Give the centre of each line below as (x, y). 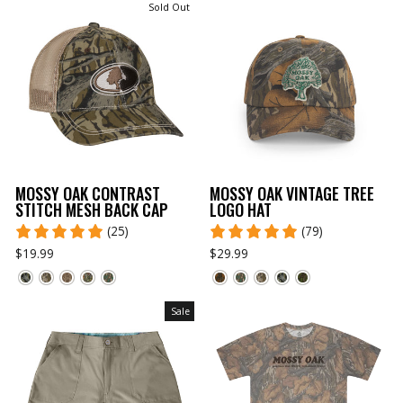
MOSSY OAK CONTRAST (88, 193)
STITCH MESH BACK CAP (92, 209)
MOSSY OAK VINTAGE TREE (291, 193)
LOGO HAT (240, 209)
